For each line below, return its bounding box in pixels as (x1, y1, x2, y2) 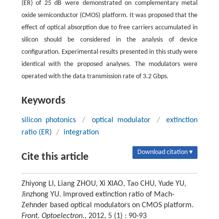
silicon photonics (21, 116, 76, 124)
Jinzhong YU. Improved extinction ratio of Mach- (21, 190, 175, 198)
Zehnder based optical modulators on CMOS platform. (21, 201, 194, 209)
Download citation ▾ (137, 148, 193, 156)
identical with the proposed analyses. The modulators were (21, 60, 198, 68)
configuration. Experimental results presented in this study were (21, 48, 198, 56)
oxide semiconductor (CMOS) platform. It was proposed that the (21, 11, 198, 19)
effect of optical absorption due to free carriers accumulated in (21, 23, 198, 31)
